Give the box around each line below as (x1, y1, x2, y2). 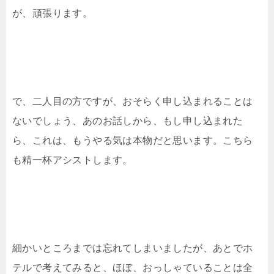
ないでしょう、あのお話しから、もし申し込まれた (12, 115, 243, 126)
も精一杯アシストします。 (12, 154, 133, 165)
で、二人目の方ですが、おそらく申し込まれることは (12, 95, 253, 106)
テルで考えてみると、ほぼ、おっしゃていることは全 (12, 262, 253, 273)
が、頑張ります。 (12, 7, 93, 18)
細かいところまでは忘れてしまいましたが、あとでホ (12, 242, 253, 253)
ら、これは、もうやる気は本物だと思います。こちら (12, 135, 253, 146)
